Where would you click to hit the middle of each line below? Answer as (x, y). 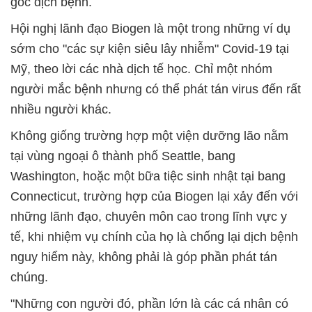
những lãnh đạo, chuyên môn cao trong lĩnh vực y (149, 217)
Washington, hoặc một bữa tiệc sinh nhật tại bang (148, 176)
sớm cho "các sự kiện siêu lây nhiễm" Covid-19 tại (150, 49)
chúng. (29, 277)
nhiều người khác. (61, 109)
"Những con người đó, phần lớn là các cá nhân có (149, 304)
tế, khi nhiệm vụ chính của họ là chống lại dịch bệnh (154, 237)
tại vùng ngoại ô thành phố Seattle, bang (123, 156)
